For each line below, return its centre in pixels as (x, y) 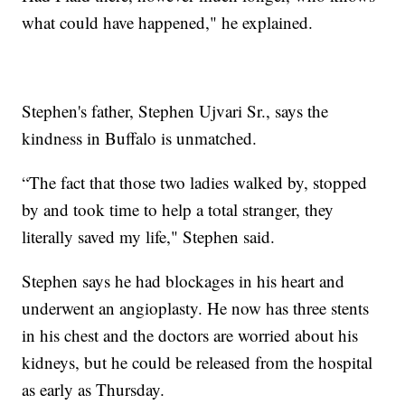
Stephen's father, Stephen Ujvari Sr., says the (175, 110)
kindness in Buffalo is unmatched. (140, 137)
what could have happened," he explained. (168, 22)
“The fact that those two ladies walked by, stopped (195, 182)
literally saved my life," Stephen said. (149, 236)
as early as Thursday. (94, 389)
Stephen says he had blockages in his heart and (184, 280)
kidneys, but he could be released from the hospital (198, 362)
